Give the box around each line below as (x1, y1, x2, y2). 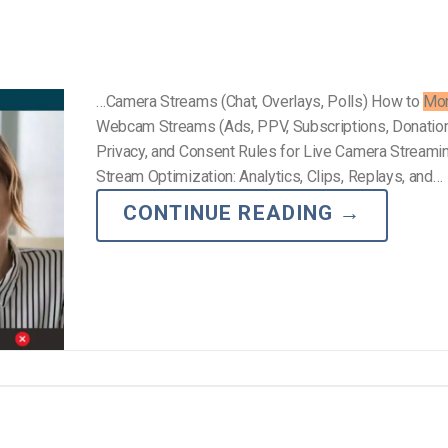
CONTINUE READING (123, 201, 339, 226)
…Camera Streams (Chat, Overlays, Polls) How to (96, 92, 423, 112)
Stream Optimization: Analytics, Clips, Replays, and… (96, 167, 443, 187)
